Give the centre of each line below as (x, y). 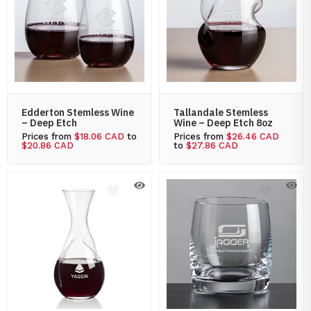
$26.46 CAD (253, 136)
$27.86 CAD (212, 145)
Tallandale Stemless (221, 112)
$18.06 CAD (99, 136)
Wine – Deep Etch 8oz (223, 123)
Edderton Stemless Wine (78, 112)
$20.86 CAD (48, 145)
